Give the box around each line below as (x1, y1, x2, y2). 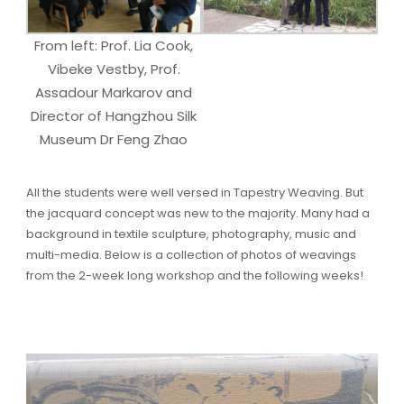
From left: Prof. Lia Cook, (34, 35, 194, 55)
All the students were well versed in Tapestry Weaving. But (25, 183, 363, 201)
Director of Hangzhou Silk (31, 106, 197, 125)
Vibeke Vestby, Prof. (47, 59, 180, 78)
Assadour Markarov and (35, 82, 193, 102)
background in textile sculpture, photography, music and (25, 225, 356, 243)
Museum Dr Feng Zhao (40, 129, 188, 149)
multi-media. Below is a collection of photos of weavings (25, 245, 356, 263)
